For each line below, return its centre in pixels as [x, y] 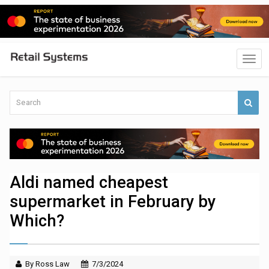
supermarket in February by [113, 202]
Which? [37, 221]
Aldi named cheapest [89, 183]
